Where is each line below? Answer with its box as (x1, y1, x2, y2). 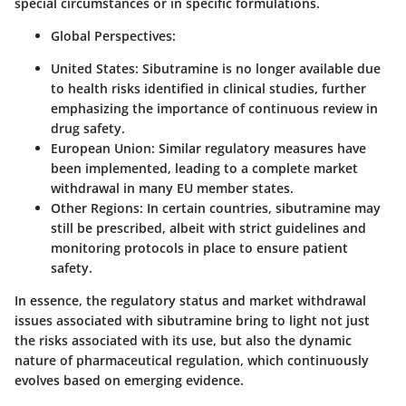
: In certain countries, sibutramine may (140, 199, 381, 217)
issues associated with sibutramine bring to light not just (14, 312, 370, 329)
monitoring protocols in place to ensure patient (51, 239, 348, 256)
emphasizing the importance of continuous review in (51, 100, 378, 117)
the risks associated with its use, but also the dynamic (14, 332, 352, 349)
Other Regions (51, 199, 140, 217)
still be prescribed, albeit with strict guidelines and (51, 219, 366, 237)
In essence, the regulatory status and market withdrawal (14, 292, 366, 309)
